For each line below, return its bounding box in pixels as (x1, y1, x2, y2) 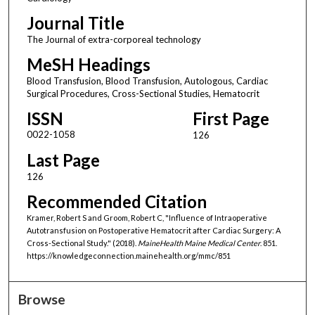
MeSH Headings (26, 53, 150, 75)
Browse (18, 290, 66, 307)
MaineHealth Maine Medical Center (137, 238, 260, 247)
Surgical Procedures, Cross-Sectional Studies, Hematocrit (26, 87, 259, 99)
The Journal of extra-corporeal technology (26, 33, 201, 45)
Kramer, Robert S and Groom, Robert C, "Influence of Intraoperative (26, 212, 267, 222)
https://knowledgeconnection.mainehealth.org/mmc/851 (26, 250, 231, 260)
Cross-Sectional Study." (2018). (26, 238, 138, 247)
